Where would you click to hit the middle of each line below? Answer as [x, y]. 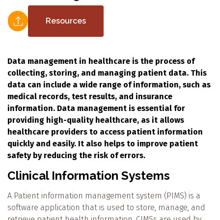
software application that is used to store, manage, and [106, 207]
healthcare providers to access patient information [105, 132]
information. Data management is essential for [96, 108]
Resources [66, 21]
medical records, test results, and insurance [90, 96]
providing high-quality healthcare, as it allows [96, 120]
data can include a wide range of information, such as [109, 85]
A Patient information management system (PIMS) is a [104, 196]
